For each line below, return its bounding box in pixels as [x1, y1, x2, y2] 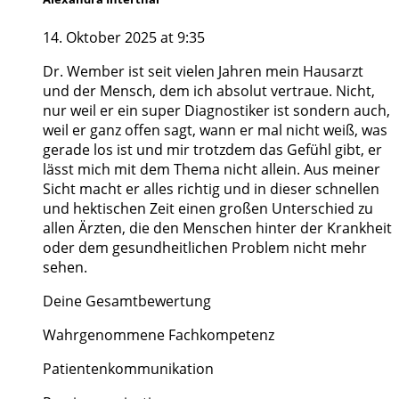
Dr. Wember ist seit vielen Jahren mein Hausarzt [43, 61, 363, 81]
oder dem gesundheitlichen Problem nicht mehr [43, 237, 367, 257]
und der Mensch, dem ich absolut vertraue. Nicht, [43, 80, 375, 101]
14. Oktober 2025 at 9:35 [43, 27, 205, 47]
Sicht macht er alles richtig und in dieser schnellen [43, 178, 379, 199]
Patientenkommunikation [43, 358, 214, 379]
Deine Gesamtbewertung [43, 290, 211, 311]
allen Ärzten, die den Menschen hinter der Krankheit [43, 217, 392, 238]
